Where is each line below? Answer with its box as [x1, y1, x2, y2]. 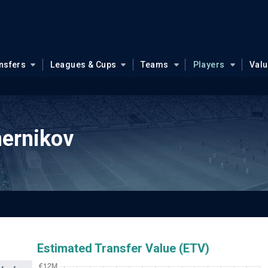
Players [193, 60, 225, 69]
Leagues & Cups [50, 60, 117, 69]
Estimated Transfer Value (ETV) [36, 241, 209, 255]
